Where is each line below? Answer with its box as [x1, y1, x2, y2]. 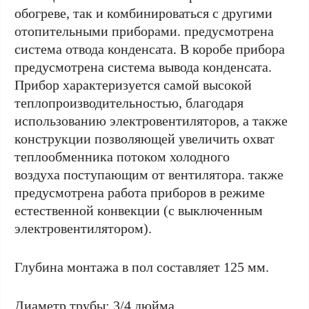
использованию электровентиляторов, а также [14, 113, 288, 128]
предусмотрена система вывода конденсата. [14, 59, 272, 74]
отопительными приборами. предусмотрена [14, 23, 274, 39]
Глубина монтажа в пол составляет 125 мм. [14, 259, 269, 275]
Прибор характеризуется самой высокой [14, 77, 252, 92]
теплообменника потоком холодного [14, 149, 230, 164]
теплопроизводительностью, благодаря [14, 95, 243, 110]
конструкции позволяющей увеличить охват [14, 131, 275, 146]
